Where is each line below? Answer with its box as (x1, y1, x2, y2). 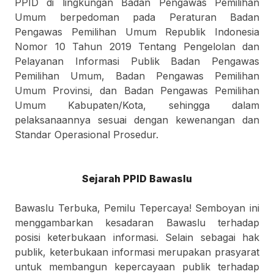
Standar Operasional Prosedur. (15, 128, 158, 141)
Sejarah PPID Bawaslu (82, 172, 192, 185)
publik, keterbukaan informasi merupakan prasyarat (15, 246, 259, 258)
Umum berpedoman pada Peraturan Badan (15, 11, 259, 23)
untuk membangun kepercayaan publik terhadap (15, 261, 259, 273)
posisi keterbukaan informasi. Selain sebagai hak (15, 231, 259, 243)
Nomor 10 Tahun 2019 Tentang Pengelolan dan (15, 40, 259, 53)
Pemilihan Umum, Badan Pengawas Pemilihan (15, 70, 259, 82)
